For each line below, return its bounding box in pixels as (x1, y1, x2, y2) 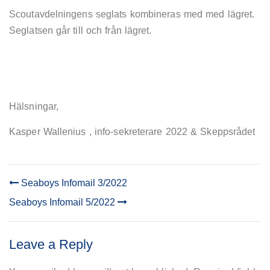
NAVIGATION (8, 199, 88, 215)
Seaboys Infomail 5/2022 (9, 196, 118, 207)
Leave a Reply (9, 236, 93, 252)
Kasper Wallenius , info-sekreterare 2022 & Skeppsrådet (9, 126, 256, 137)
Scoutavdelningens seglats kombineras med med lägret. (9, 8, 255, 19)
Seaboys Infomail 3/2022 (19, 177, 127, 188)
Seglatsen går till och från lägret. (9, 25, 152, 36)
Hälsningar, (9, 101, 59, 111)
